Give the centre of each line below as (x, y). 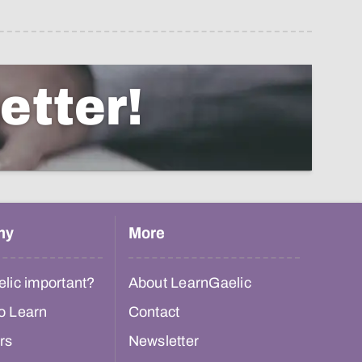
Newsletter (163, 341)
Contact (154, 312)
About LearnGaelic (189, 283)
